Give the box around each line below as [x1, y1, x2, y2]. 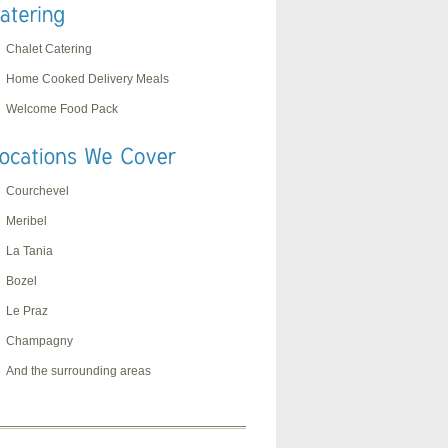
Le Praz [6, 304, 48, 319]
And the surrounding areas [6, 364, 151, 379]
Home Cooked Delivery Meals [6, 71, 169, 86]
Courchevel [6, 184, 69, 199]
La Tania [6, 244, 53, 259]
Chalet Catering [6, 41, 92, 56]
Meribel [6, 214, 47, 229]
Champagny [6, 334, 73, 349]
